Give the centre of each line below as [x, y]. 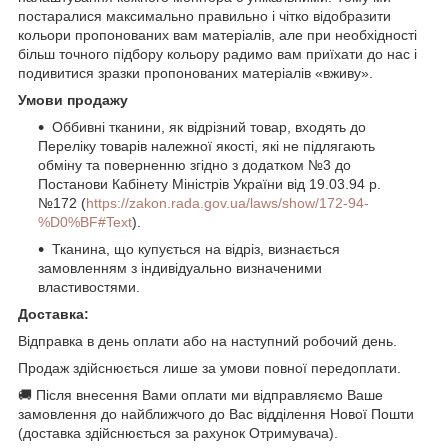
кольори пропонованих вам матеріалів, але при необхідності [217, 34]
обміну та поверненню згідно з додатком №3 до [194, 164]
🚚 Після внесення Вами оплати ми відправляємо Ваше [200, 394]
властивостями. [89, 286]
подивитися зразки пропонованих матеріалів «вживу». [195, 72]
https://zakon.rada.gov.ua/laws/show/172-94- [227, 202]
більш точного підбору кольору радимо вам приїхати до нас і [217, 53]
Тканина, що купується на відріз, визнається [196, 248]
